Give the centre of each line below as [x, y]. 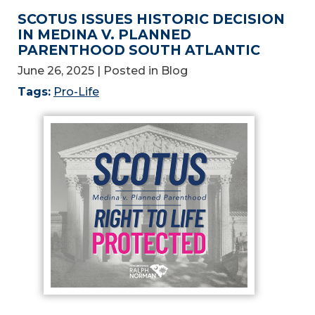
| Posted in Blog [142, 70]
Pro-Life [76, 91]
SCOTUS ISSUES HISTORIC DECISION [151, 19]
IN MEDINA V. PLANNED [104, 34]
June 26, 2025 [56, 70]
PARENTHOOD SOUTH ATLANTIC [139, 50]
